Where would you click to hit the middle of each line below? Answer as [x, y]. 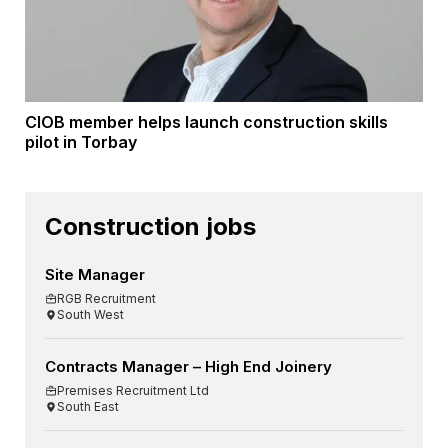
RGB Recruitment [106, 299]
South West [90, 315]
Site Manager [95, 275]
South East [88, 407]
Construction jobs [150, 227]
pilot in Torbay [81, 142]
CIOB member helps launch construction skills [206, 122]
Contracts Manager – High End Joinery [188, 367]
